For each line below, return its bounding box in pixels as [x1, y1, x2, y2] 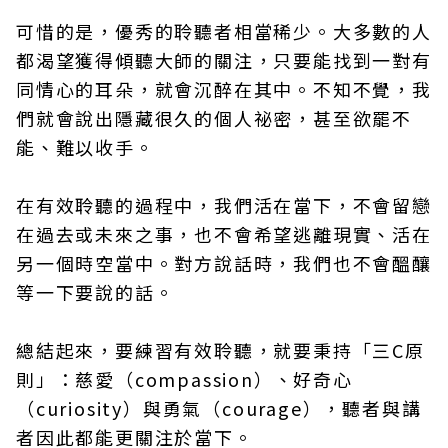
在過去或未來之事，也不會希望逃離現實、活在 [16, 221, 432, 248]
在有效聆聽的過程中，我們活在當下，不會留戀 [16, 192, 432, 219]
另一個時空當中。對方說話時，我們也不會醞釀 [16, 250, 432, 277]
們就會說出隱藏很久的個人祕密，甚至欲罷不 [16, 105, 412, 132]
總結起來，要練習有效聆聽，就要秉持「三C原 [16, 337, 425, 364]
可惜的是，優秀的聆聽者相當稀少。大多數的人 [16, 18, 432, 45]
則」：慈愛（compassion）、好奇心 [16, 366, 353, 393]
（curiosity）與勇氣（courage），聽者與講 [16, 395, 422, 422]
